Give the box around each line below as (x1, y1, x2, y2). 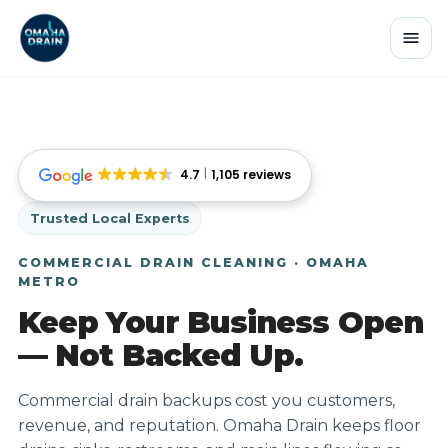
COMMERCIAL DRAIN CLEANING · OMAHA (18, 255, 369, 271)
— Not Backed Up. (18, 337, 304, 375)
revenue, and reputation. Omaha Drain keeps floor (18, 415, 421, 435)
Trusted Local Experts (30, 210, 191, 226)
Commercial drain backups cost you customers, (18, 390, 395, 410)
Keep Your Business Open (18, 304, 424, 342)
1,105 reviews (211, 167, 292, 184)
